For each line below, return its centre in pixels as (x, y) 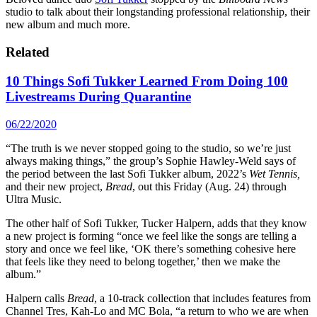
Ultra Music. (34, 199)
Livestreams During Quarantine (98, 96)
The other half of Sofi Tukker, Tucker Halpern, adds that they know (156, 223)
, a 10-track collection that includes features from (202, 298)
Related (28, 52)
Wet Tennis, (275, 173)
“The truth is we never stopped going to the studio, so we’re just (148, 148)
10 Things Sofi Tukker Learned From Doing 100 (147, 81)
